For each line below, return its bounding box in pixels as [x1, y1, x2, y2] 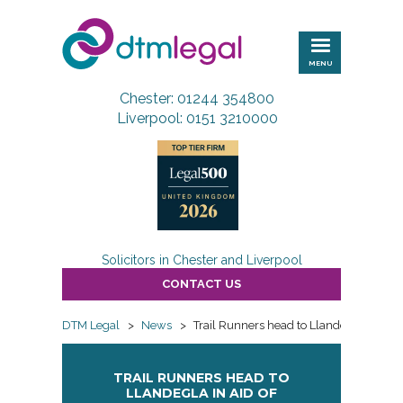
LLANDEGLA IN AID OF [126, 385, 277, 401]
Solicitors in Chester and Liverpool [101, 253, 302, 267]
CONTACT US [162, 277, 241, 291]
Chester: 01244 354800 [120, 90, 274, 107]
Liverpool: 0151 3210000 [116, 110, 278, 127]
